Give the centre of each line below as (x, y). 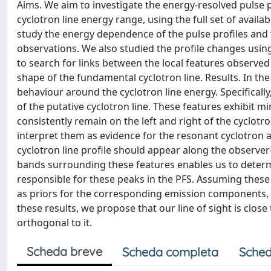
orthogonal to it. (54, 223)
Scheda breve (64, 251)
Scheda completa (170, 252)
